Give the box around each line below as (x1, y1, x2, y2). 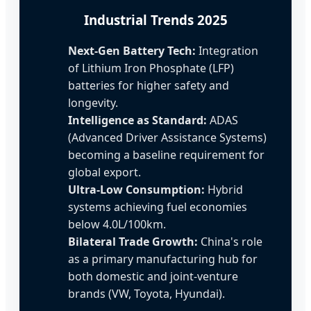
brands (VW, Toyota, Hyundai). (68, 286, 225, 302)
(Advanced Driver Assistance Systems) (68, 130, 267, 146)
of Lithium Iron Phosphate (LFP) (68, 60, 234, 76)
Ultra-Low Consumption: (68, 182, 205, 198)
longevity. (68, 95, 118, 111)
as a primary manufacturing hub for (68, 251, 258, 267)
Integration (196, 43, 258, 59)
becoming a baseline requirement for (68, 147, 264, 163)
